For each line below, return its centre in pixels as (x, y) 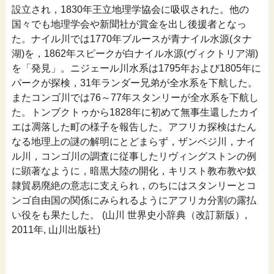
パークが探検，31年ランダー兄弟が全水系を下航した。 (134, 83)
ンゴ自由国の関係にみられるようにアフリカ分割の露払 (134, 200)
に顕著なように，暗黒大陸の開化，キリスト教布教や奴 (134, 171)
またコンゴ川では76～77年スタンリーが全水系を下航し (135, 97)
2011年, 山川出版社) (56, 229)
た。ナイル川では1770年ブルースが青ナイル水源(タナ (131, 39)
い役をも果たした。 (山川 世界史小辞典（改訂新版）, (129, 215)
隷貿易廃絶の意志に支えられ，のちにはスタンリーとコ (134, 185)
